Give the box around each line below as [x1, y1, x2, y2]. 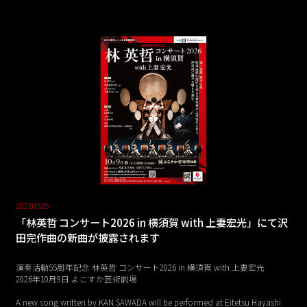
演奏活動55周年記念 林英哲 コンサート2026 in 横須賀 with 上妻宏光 [16, 260, 265, 273]
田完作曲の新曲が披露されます [16, 230, 160, 245]
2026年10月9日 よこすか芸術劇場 [16, 272, 138, 284]
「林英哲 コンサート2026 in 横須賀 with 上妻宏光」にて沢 [16, 214, 288, 230]
